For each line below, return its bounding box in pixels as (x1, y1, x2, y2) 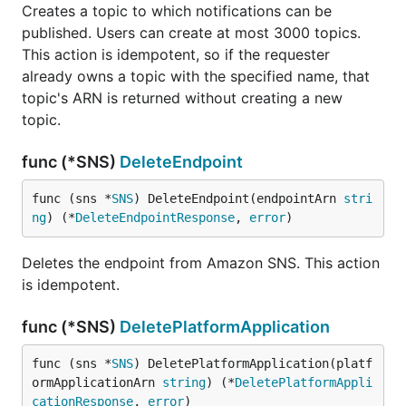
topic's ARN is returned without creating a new (22, 89, 343, 107)
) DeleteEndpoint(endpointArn (133, 191, 343, 206)
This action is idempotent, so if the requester (22, 45, 330, 63)
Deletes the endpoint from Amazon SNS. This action (22, 254, 380, 272)
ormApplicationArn (32, 375, 162, 390)
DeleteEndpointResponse (75, 210, 235, 225)
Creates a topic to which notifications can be (22, 2, 332, 20)
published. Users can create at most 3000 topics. (22, 24, 361, 42)
